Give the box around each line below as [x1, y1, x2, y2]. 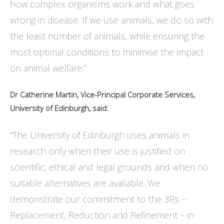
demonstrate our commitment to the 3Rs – [10, 193, 186, 205]
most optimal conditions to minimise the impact [10, 46, 203, 58]
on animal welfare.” [10, 62, 88, 74]
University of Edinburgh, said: [10, 103, 110, 113]
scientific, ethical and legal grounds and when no [10, 161, 208, 173]
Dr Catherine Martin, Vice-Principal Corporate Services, [10, 89, 195, 100]
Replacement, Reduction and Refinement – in [10, 209, 194, 221]
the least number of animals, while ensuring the [10, 30, 204, 42]
